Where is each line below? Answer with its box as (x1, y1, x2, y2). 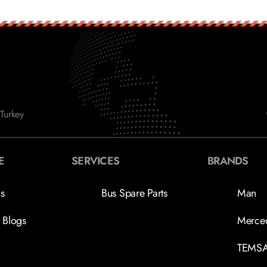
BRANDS (207, 153, 249, 169)
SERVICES (72, 153, 120, 169)
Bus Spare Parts (101, 185, 167, 201)
